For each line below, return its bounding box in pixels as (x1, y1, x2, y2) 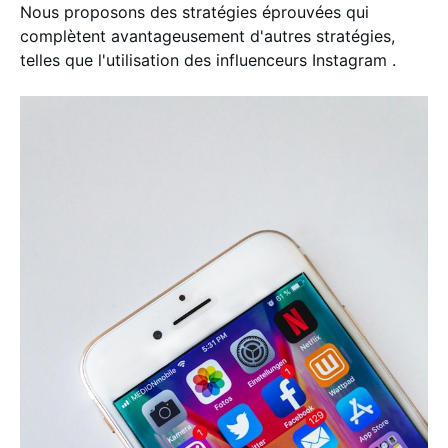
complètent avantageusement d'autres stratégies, (20, 26, 395, 46)
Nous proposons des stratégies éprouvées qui (20, 2, 369, 22)
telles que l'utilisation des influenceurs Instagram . (20, 50, 396, 70)
